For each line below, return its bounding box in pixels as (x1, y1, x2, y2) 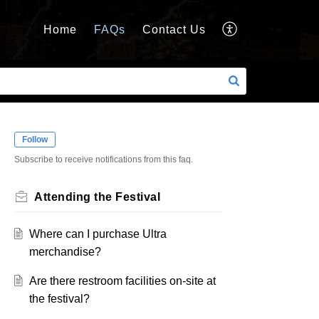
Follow (22, 135, 48, 145)
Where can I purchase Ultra (28, 228, 167, 241)
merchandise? (28, 246, 101, 258)
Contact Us (142, 23, 206, 36)
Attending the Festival (34, 191, 160, 204)
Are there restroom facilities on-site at (28, 275, 216, 288)
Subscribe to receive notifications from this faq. (14, 155, 193, 165)
